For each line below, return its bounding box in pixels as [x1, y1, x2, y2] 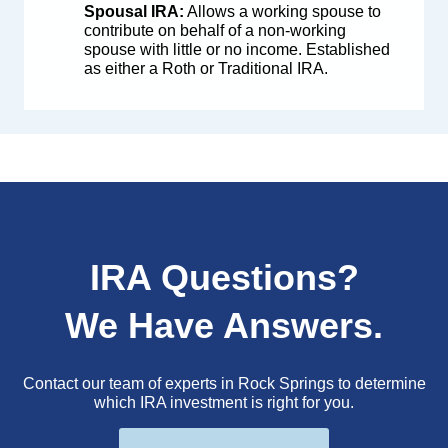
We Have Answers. [65, 305, 383, 347]
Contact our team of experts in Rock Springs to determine [22, 375, 426, 393]
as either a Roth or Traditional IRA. [84, 60, 328, 78]
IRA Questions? [89, 257, 359, 299]
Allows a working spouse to [184, 3, 381, 21]
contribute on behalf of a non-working [84, 22, 346, 40]
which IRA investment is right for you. [94, 394, 354, 412]
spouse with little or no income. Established [84, 41, 390, 59]
